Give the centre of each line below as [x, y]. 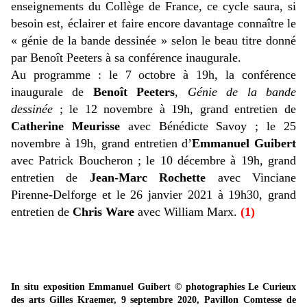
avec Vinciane [251, 178]
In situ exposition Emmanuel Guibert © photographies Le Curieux [153, 287]
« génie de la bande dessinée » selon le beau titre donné [153, 41]
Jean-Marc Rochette [148, 178]
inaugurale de [52, 92]
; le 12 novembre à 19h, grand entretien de [174, 109]
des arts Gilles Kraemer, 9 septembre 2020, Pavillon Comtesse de [153, 300]
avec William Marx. [187, 212]
